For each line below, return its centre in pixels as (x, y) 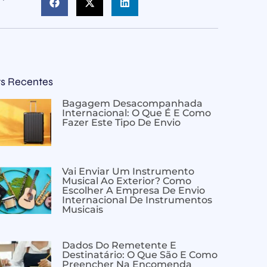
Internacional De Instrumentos (137, 200)
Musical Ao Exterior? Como (127, 181)
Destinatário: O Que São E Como (140, 254)
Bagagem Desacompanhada (132, 103)
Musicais (84, 209)
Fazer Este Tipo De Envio (121, 122)
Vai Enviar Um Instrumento (128, 171)
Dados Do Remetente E (119, 245)
